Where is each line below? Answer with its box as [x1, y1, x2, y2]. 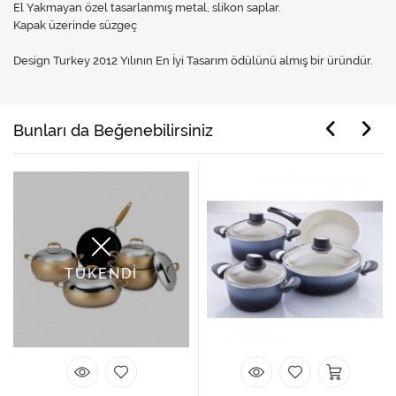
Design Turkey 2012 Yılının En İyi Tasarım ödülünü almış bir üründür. [13, 54, 373, 67]
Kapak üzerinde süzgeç [13, 19, 137, 32]
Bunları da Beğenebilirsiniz [13, 121, 213, 140]
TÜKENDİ [65, 264, 138, 282]
